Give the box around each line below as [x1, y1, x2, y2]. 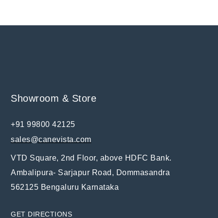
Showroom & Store [11, 93, 97, 104]
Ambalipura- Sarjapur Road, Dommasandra [11, 168, 172, 177]
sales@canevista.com [11, 135, 91, 144]
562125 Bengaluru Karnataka [11, 183, 119, 192]
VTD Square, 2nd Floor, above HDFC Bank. [11, 154, 172, 163]
